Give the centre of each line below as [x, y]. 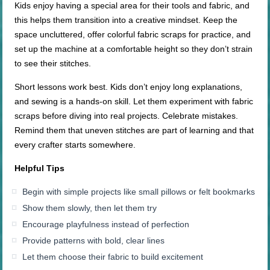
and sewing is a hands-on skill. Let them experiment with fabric [134, 102]
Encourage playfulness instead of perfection [106, 224]
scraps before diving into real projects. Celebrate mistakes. [127, 116]
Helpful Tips [40, 168]
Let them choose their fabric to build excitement [113, 257]
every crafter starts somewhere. [75, 145]
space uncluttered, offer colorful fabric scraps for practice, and [133, 35]
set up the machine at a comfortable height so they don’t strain [134, 49]
